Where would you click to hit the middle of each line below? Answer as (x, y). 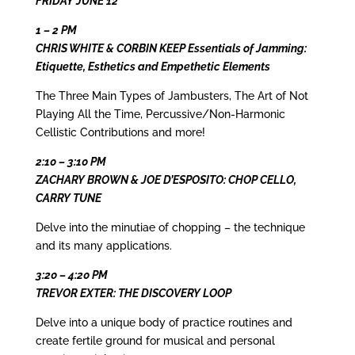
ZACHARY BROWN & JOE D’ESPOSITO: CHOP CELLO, (166, 180)
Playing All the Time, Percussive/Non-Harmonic (160, 115)
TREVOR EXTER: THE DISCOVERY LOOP (133, 294)
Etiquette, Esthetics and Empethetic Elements (153, 67)
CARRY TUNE (68, 198)
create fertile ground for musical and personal (155, 341)
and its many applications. (103, 246)
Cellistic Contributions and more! (120, 133)
